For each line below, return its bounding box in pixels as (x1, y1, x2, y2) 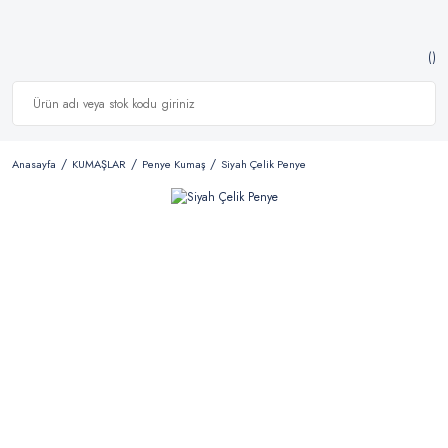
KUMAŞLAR (72, 156, 126, 172)
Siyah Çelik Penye (221, 156, 306, 172)
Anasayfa (12, 156, 56, 172)
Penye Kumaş (142, 156, 205, 172)
